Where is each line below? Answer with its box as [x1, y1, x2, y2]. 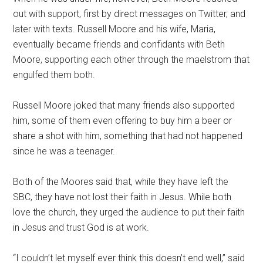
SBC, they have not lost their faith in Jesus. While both [13, 191, 232, 203]
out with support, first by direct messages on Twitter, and [13, 8, 246, 19]
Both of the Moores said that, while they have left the [13, 176, 229, 187]
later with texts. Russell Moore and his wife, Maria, [13, 23, 216, 35]
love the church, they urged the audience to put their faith [13, 206, 245, 218]
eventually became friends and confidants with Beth [13, 38, 225, 50]
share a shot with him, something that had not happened [13, 130, 243, 141]
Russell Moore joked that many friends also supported [13, 99, 235, 111]
